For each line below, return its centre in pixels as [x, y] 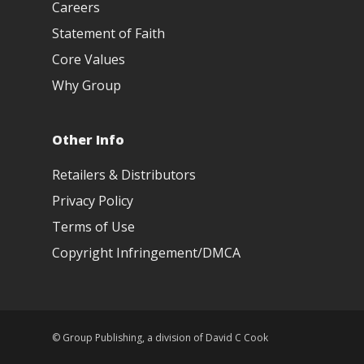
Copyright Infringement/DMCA [146, 253]
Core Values [89, 59]
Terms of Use [93, 227]
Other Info [88, 140]
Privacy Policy [93, 201]
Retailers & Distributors [124, 175]
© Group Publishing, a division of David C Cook [160, 338]
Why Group [87, 85]
